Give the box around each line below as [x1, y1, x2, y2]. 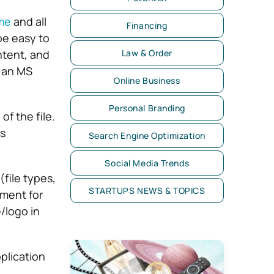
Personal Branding [108, 102, 186, 114]
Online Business [114, 75, 180, 86]
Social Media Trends [105, 157, 190, 169]
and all [10, 14, 46, 29]
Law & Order [121, 47, 172, 59]
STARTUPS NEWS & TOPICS [89, 185, 206, 196]
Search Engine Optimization [88, 130, 206, 141]
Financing [127, 20, 168, 31]
